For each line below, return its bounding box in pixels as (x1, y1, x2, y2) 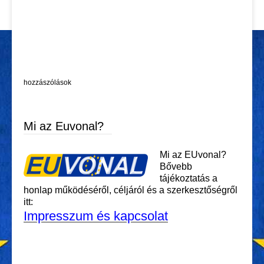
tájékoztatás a (160, 173, 217, 184)
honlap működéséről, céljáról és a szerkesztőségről (24, 185, 237, 196)
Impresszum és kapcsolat (24, 209, 168, 224)
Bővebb (160, 161, 192, 172)
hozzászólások (24, 78, 71, 87)
